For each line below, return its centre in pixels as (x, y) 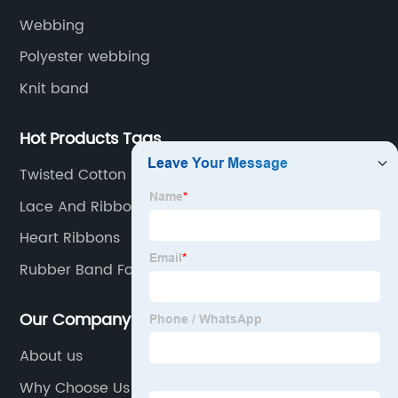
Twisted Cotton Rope (94, 175)
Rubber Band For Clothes (108, 270)
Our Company (76, 321)
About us (52, 357)
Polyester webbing (85, 57)
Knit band (55, 88)
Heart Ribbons (70, 239)
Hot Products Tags (91, 139)
